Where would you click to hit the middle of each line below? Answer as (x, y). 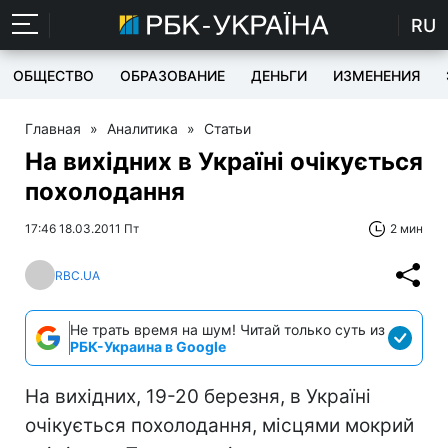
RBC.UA (77, 275)
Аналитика (142, 128)
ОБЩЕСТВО (53, 75)
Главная (53, 128)
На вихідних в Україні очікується (224, 161)
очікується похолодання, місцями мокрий (219, 425)
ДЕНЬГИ (279, 75)
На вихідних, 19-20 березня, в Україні (198, 396)
